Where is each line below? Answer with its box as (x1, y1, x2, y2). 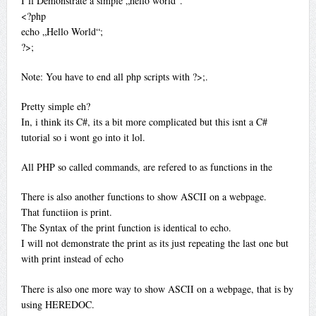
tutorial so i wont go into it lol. (20, 130, 145, 144)
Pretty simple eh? (20, 99, 90, 113)
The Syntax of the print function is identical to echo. (20, 220, 231, 234)
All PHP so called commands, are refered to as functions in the (20, 159, 272, 174)
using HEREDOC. (20, 297, 95, 311)
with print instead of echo (20, 251, 126, 265)
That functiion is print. (20, 205, 112, 219)
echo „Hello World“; (20, 24, 103, 38)
